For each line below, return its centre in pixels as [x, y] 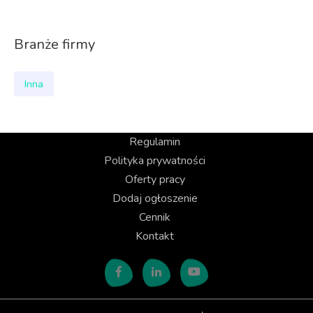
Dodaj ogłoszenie [155, 198]
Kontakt [155, 236]
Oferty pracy [155, 180]
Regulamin [155, 142]
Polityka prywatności [155, 161]
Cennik [155, 217]
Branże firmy [54, 44]
